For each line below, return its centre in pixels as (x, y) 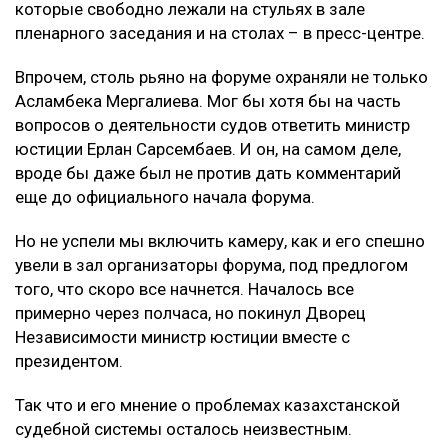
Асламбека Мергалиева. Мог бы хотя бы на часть (208, 101)
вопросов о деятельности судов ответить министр (212, 125)
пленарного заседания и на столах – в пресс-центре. (220, 33)
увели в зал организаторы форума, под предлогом (211, 265)
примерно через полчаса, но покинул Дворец (190, 313)
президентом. (69, 361)
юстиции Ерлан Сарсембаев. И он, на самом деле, (208, 149)
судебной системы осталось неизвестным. (183, 429)
